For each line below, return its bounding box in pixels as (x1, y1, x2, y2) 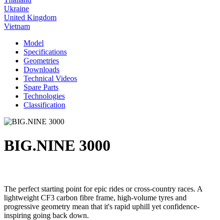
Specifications (24, 47, 67, 56)
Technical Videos (24, 74, 77, 82)
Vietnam (4, 22, 30, 30)
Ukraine (4, 4, 29, 13)
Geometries (24, 56, 59, 65)
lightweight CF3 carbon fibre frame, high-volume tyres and (4, 193, 187, 202)
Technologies (24, 91, 65, 100)
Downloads (24, 65, 59, 74)
